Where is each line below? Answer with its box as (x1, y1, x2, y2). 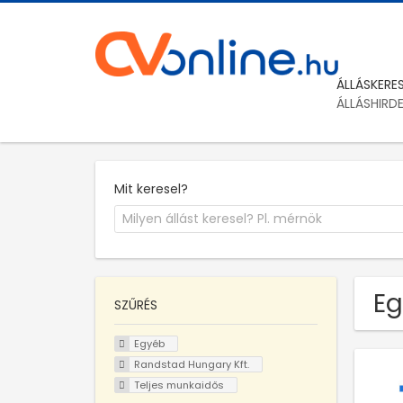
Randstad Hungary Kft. (133, 356, 249, 372)
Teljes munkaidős (133, 377, 224, 392)
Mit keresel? (114, 179, 188, 198)
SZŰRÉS (114, 296, 157, 315)
